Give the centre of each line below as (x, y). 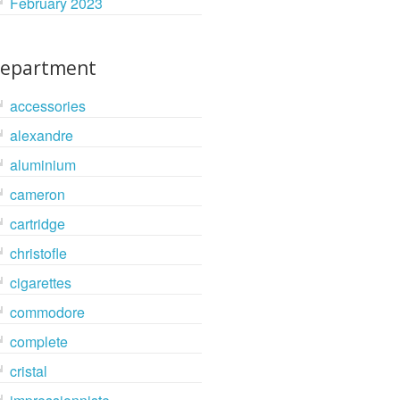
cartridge (38, 224)
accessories (48, 106)
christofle (39, 254)
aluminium (43, 165)
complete (39, 342)
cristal (29, 371)
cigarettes (41, 283)
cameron (38, 195)
